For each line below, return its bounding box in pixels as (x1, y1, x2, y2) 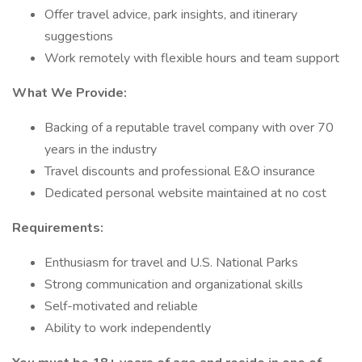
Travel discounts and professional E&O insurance (44, 162, 315, 180)
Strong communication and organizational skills (44, 276, 303, 293)
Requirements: (12, 219, 103, 237)
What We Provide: (12, 84, 127, 102)
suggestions (44, 27, 113, 45)
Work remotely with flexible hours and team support (44, 49, 339, 67)
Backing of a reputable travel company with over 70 (44, 119, 334, 137)
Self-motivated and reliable (44, 297, 198, 315)
